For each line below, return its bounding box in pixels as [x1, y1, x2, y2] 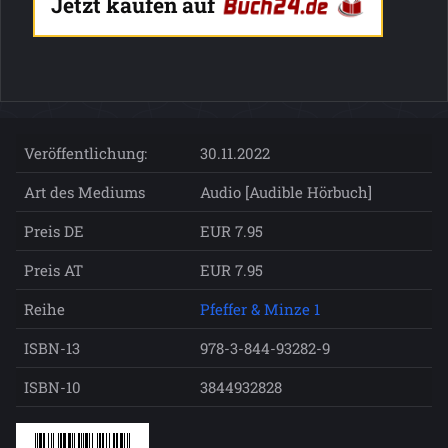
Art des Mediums [24, 182, 145, 202]
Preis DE [24, 221, 84, 241]
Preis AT [24, 260, 83, 280]
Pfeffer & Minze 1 [200, 299, 320, 319]
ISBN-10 [24, 377, 81, 397]
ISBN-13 [24, 338, 80, 358]
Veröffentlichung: [24, 143, 147, 163]
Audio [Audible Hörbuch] [200, 182, 372, 202]
